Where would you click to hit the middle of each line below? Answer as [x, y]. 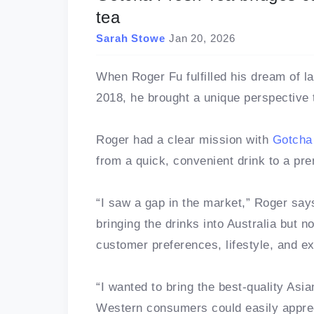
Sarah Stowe [131, 39]
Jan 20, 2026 [202, 39]
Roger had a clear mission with [184, 140]
